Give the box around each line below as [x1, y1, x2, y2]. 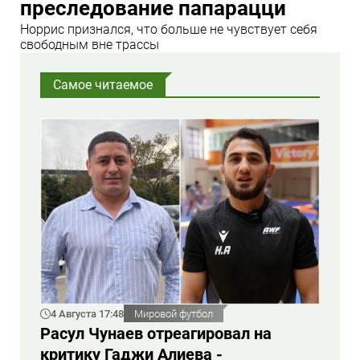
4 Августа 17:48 [51, 307, 124, 320]
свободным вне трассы [20, 37, 159, 53]
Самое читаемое [53, 77, 153, 93]
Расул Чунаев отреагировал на [40, 323, 272, 343]
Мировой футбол [134, 307, 213, 320]
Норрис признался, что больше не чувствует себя [20, 22, 317, 38]
